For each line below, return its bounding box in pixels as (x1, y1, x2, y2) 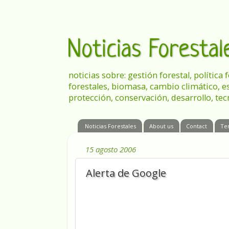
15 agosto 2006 (85, 144, 136, 154)
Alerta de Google (86, 166, 166, 180)
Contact (186, 122, 208, 130)
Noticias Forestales (84, 122, 136, 130)
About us (149, 122, 173, 130)
